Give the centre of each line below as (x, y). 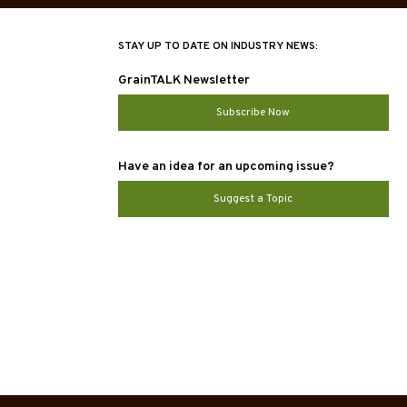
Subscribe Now (253, 113)
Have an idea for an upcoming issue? (226, 167)
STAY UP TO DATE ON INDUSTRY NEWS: (218, 47)
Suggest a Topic (253, 199)
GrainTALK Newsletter (184, 81)
